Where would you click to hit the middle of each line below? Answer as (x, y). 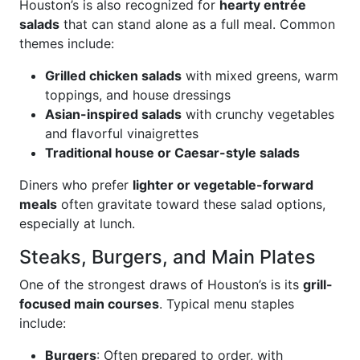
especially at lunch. (77, 223)
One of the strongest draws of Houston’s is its (161, 284)
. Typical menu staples (227, 304)
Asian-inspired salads (113, 114)
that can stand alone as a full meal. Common (197, 24)
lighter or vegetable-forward (223, 185)
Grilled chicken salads (113, 76)
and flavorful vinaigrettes (122, 133)
